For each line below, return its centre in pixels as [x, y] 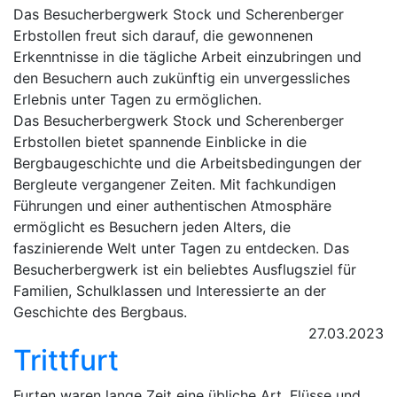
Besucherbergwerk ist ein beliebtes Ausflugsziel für [185, 269]
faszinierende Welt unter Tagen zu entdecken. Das [181, 248]
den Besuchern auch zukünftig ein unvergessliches [182, 78]
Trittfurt [66, 360]
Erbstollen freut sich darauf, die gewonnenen [163, 35]
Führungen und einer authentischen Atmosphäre [172, 206]
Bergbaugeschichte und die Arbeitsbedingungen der [187, 163]
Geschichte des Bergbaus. [100, 312]
